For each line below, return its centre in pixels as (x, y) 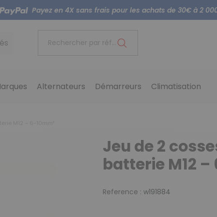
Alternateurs (61, 87)
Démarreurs (118, 87)
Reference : (122, 192)
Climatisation (176, 87)
